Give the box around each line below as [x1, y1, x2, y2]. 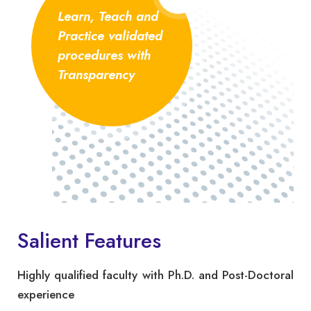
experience [17, 285, 74, 303]
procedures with [58, 45, 151, 65]
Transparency [58, 65, 135, 84]
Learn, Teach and [58, 6, 158, 26]
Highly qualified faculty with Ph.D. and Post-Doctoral [17, 266, 294, 283]
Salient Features [17, 225, 161, 255]
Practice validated [58, 26, 162, 45]
